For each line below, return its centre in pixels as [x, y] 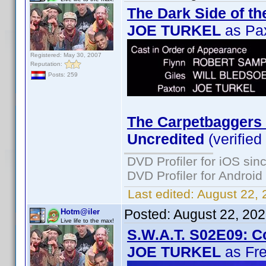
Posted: [149, 214]
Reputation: [47, 64]
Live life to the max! [87, 221]
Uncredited [166, 139]
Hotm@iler [80, 212]
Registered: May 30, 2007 [66, 55]
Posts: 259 [62, 75]
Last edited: [161, 194]
